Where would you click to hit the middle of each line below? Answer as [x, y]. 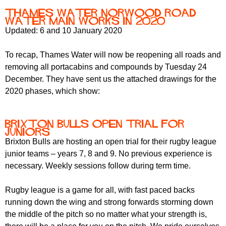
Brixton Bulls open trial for [95, 124]
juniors [27, 132]
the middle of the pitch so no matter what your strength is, [106, 214]
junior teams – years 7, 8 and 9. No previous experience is [108, 154]
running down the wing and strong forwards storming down [109, 202]
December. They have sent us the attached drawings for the [111, 79]
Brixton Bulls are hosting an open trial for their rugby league [111, 142]
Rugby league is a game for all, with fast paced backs [100, 190]
